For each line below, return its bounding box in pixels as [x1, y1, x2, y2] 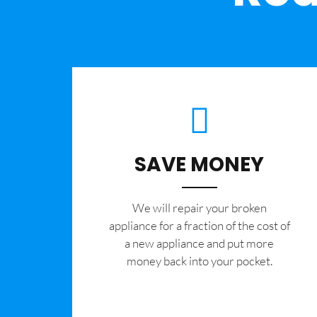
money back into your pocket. [126, 253, 272, 268]
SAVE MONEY [134, 150, 265, 178]
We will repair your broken [132, 200, 267, 215]
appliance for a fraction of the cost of [108, 217, 290, 233]
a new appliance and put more [125, 235, 275, 250]
